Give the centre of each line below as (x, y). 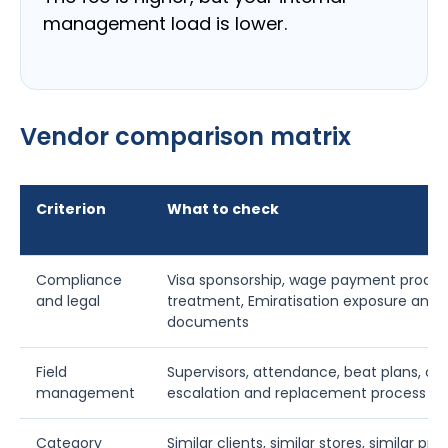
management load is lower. (165, 24)
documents (208, 322)
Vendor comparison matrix (185, 137)
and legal (68, 301)
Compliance (79, 280)
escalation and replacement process (296, 393)
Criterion (71, 209)
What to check (223, 209)
